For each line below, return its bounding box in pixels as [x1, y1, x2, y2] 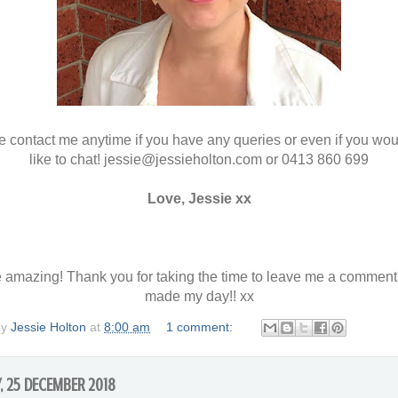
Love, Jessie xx [147, 190, 251, 206]
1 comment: [166, 319, 237, 334]
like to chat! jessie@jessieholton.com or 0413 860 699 [29, 151, 369, 167]
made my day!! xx [144, 288, 254, 304]
